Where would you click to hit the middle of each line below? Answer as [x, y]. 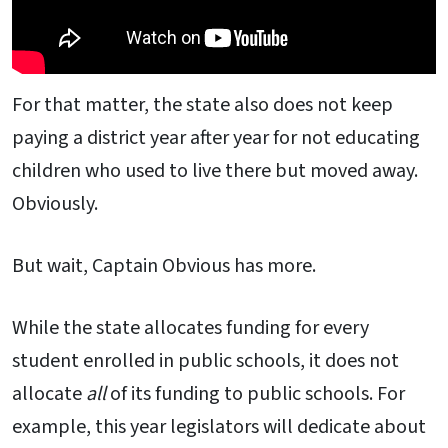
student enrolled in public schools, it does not [205, 360]
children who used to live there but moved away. [215, 171]
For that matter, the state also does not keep [202, 105]
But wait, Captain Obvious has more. [164, 265]
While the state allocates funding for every [190, 327]
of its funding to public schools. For [255, 393]
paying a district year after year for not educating [216, 138]
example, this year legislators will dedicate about [219, 426]
